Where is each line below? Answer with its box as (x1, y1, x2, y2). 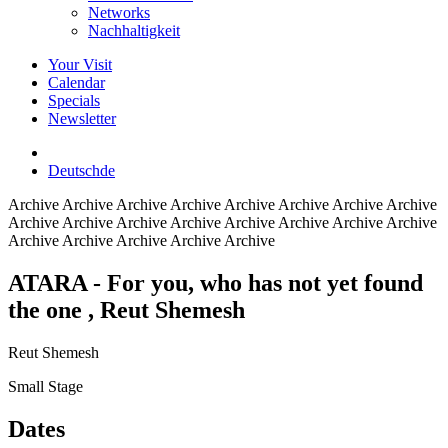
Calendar (48, 74, 105, 91)
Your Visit (48, 56, 112, 73)
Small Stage (8, 377, 83, 395)
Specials (48, 92, 100, 109)
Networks (88, 4, 150, 21)
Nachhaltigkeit (88, 22, 180, 39)
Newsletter (48, 110, 116, 127)
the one (8, 296, 88, 323)
